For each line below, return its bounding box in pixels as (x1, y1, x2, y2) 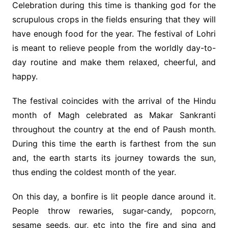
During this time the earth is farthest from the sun (12, 138, 216, 149)
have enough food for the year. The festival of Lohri (12, 28, 216, 39)
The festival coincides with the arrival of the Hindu (12, 96, 216, 106)
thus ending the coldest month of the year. (12, 167, 176, 178)
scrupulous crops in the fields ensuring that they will (12, 14, 216, 25)
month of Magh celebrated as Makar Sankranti (12, 110, 216, 121)
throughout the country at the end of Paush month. (12, 124, 216, 135)
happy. (12, 71, 38, 82)
